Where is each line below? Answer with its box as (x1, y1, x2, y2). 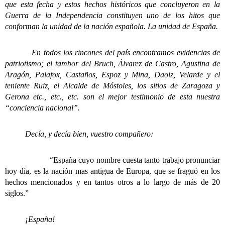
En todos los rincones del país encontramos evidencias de (5, 48, 220, 57)
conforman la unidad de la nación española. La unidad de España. (5, 22, 218, 31)
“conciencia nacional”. (5, 103, 80, 112)
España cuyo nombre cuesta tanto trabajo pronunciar (53, 156, 220, 164)
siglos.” (5, 189, 29, 197)
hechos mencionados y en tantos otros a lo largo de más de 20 (5, 178, 220, 186)
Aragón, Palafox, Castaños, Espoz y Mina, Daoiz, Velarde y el (5, 70, 220, 79)
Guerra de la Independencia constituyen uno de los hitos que (5, 11, 220, 20)
